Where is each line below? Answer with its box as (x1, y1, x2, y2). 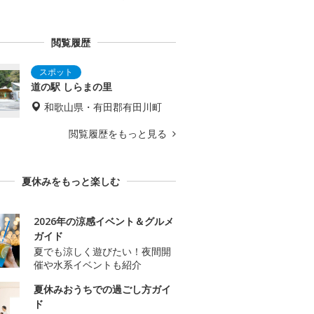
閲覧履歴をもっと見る (69, 127, 170, 141)
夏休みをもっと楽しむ (22, 175, 120, 189)
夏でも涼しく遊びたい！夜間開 (34, 245, 171, 259)
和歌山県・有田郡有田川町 (44, 100, 162, 114)
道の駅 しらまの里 (31, 80, 112, 94)
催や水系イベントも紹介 (34, 258, 142, 272)
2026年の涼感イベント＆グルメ (34, 214, 174, 228)
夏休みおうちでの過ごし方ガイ (34, 282, 171, 296)
